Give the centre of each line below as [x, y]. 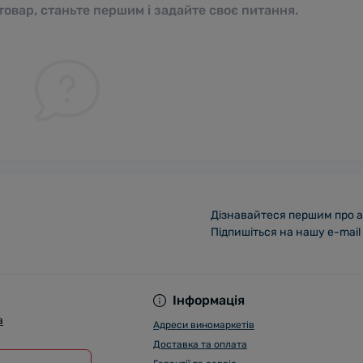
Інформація [209, 300]
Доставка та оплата [200, 344]
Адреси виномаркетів [204, 325]
